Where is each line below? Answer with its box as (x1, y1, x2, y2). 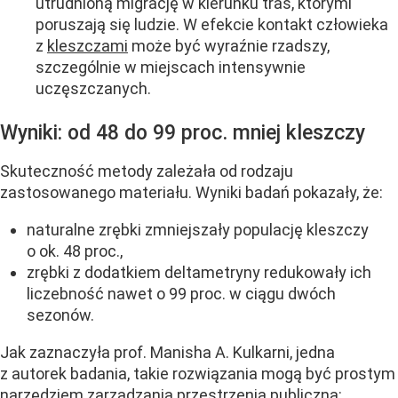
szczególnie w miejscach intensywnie (36, 58, 306, 77)
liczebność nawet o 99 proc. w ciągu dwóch (27, 283, 336, 303)
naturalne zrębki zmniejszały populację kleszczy (27, 219, 369, 239)
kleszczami (47, 36, 128, 56)
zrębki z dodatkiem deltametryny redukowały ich (27, 262, 371, 282)
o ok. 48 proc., (27, 241, 123, 260)
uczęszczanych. (36, 79, 151, 99)
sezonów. (27, 305, 94, 324)
